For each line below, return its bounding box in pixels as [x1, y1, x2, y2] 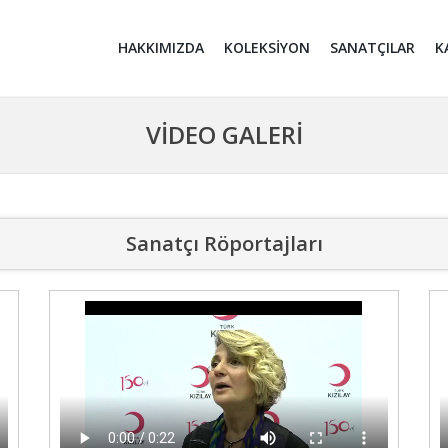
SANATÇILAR [330, 38, 415, 57]
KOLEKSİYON [224, 38, 310, 57]
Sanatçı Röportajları [125, 230, 323, 257]
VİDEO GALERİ [145, 118, 303, 151]
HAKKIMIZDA [118, 38, 204, 57]
